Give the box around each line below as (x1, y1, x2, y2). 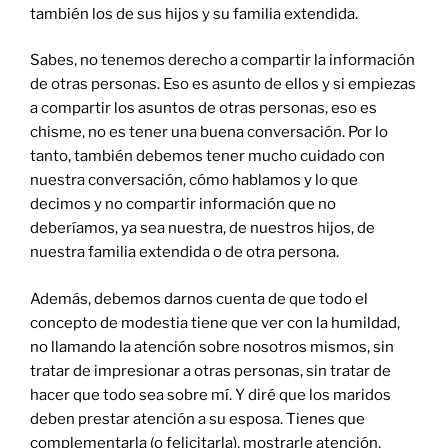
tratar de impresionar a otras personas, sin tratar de (30, 361, 391, 380)
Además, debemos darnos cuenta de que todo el (30, 289, 368, 308)
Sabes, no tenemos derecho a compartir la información (30, 51, 415, 70)
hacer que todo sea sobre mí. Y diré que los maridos (30, 385, 391, 404)
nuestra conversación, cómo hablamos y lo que (30, 171, 358, 190)
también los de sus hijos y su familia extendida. (30, 4, 358, 23)
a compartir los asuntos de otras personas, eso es (30, 99, 377, 118)
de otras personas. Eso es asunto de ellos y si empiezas (30, 75, 416, 94)
